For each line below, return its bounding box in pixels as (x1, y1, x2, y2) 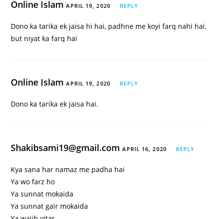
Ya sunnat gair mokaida (11, 201, 88, 211)
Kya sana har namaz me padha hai (11, 165, 125, 175)
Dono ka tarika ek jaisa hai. (11, 99, 99, 109)
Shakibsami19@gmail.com (11, 142, 123, 154)
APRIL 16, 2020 (122, 145, 167, 153)
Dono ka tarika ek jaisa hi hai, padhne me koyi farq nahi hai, (11, 22, 207, 31)
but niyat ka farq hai (11, 34, 78, 44)
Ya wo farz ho (11, 177, 55, 187)
